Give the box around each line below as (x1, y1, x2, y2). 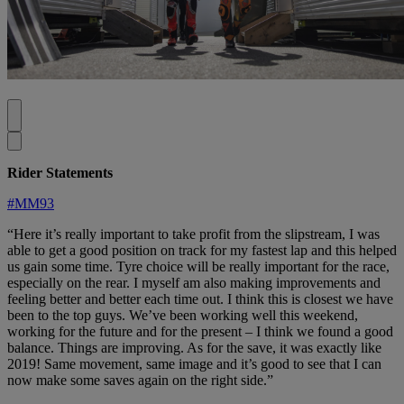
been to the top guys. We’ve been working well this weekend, (7, 308, 358, 324)
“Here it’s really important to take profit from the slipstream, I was (7, 226, 380, 243)
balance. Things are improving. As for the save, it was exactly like (7, 340, 381, 356)
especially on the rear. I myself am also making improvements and (7, 275, 381, 291)
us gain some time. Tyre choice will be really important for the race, (7, 259, 390, 275)
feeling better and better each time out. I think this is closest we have (7, 291, 393, 308)
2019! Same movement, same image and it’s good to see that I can (7, 356, 381, 372)
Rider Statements (7, 165, 113, 181)
